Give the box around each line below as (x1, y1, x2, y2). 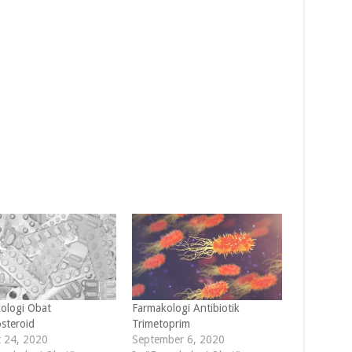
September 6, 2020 (131, 332, 225, 346)
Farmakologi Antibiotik (131, 301, 240, 314)
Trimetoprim (131, 317, 190, 330)
